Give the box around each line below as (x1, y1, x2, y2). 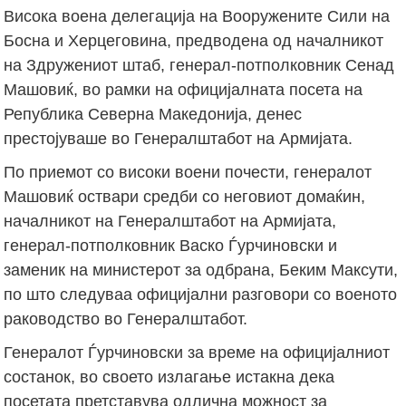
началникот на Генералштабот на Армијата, (4, 211, 337, 230)
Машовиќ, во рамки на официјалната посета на (4, 80, 363, 99)
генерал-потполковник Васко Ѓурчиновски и (4, 236, 338, 255)
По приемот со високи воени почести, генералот (4, 162, 372, 181)
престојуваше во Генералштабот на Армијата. (4, 129, 353, 148)
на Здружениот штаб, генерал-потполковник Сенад (4, 55, 395, 74)
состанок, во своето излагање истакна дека (4, 367, 335, 386)
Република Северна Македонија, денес (4, 104, 303, 123)
